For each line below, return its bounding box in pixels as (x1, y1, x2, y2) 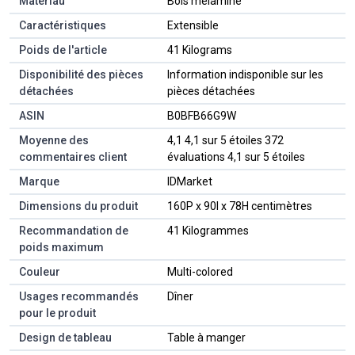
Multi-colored (167, 265, 233, 279)
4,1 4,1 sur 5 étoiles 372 (167, 134, 284, 147)
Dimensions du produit (19, 200, 138, 213)
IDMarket (167, 175, 212, 189)
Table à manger (167, 331, 246, 345)
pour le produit (19, 307, 96, 320)
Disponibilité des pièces (19, 68, 143, 82)
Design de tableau (19, 331, 112, 345)
